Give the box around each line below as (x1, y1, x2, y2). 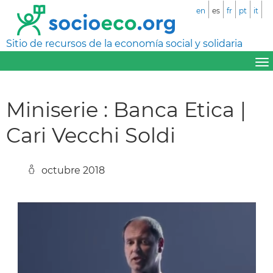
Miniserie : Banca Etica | (6, 96, 246, 122)
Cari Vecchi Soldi (6, 122, 175, 147)
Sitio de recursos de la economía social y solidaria (6, 38, 243, 49)
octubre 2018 (41, 164, 105, 176)
